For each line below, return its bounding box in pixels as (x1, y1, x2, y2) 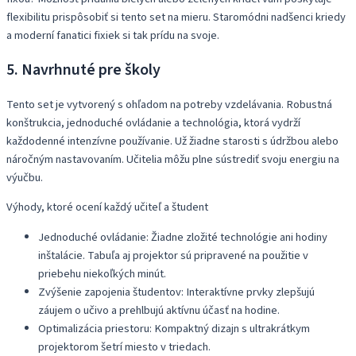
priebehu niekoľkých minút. (38, 265, 166, 283)
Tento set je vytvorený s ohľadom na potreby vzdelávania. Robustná (6, 95, 332, 113)
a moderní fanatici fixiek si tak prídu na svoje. (6, 26, 219, 44)
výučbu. (6, 168, 43, 186)
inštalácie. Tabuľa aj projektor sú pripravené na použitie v (38, 247, 308, 265)
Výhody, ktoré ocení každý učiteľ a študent (6, 199, 208, 216)
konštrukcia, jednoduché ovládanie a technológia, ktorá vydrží (6, 114, 300, 131)
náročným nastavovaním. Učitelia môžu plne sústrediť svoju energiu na (6, 150, 339, 168)
